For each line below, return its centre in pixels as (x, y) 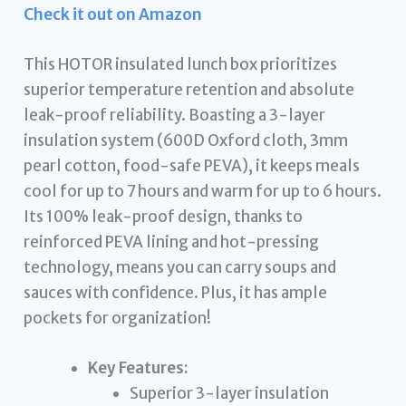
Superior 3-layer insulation (229, 393)
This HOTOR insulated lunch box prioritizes (181, 64)
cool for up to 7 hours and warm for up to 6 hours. (203, 191)
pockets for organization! (118, 318)
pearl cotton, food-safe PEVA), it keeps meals (192, 165)
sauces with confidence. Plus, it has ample (176, 292)
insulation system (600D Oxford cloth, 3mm (186, 140)
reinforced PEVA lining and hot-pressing (172, 242)
